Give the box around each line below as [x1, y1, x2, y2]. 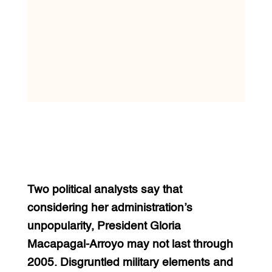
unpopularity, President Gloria [27, 220, 181, 232]
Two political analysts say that [27, 183, 182, 195]
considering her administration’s [27, 202, 192, 214]
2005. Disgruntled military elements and [27, 256, 233, 268]
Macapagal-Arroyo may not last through [27, 238, 233, 250]
